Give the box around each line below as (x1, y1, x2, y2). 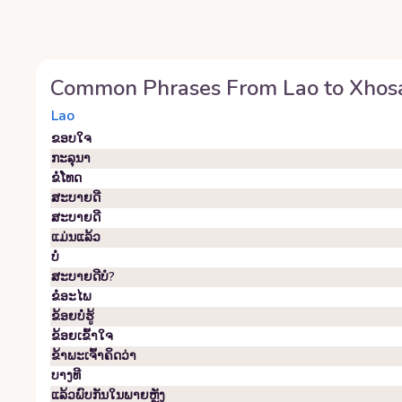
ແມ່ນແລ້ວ (51, 229, 100, 246)
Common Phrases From (50, 74, 283, 102)
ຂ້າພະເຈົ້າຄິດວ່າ (51, 347, 136, 364)
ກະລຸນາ (51, 150, 91, 167)
